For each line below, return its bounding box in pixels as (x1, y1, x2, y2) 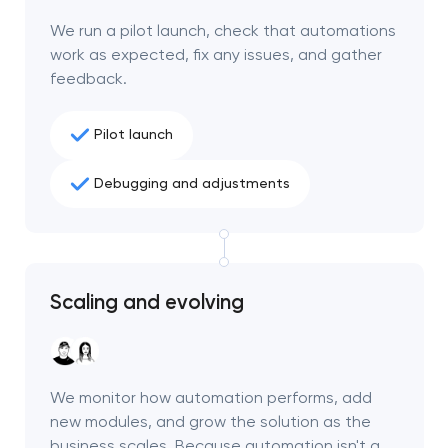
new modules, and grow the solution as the (49, 412, 371, 432)
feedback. (49, 68, 127, 88)
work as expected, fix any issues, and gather (49, 44, 382, 64)
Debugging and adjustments (93, 174, 290, 192)
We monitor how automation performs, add (49, 388, 372, 408)
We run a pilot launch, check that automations (49, 20, 396, 40)
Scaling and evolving (49, 290, 244, 315)
